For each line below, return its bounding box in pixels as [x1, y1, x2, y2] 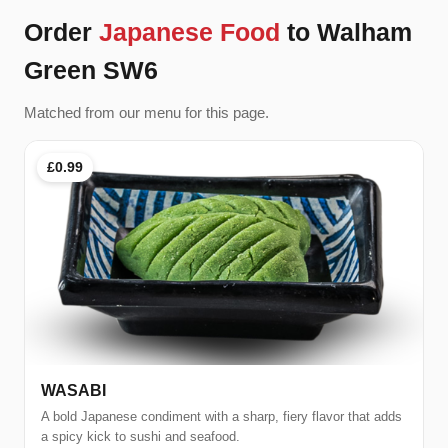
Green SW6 [24, 56, 158, 85]
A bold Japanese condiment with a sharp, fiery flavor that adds [41, 408, 402, 424]
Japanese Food [99, 18, 280, 47]
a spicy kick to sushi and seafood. [41, 428, 240, 444]
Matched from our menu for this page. [24, 104, 269, 122]
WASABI [41, 381, 106, 399]
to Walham [280, 18, 412, 47]
